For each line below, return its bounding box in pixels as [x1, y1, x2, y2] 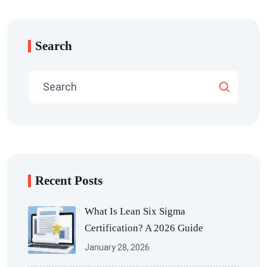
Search [35, 38, 72, 53]
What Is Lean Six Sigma [85, 205, 185, 217]
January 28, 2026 [85, 242, 150, 252]
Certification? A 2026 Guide [85, 222, 203, 234]
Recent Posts [35, 173, 103, 188]
